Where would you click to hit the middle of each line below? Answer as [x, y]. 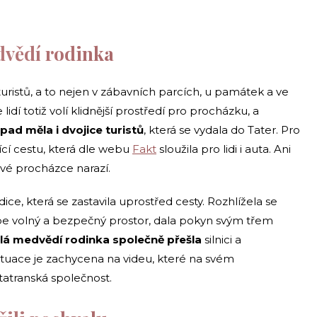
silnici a [221, 239]
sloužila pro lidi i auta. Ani [224, 149]
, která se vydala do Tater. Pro [222, 129]
